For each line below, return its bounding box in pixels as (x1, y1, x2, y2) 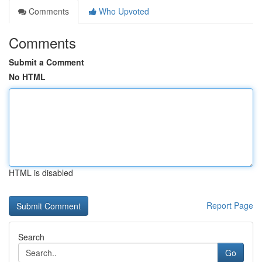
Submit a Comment (9, 56, 84, 68)
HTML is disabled (9, 167, 73, 178)
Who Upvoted (96, 5, 149, 17)
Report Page (206, 199, 253, 211)
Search (18, 231, 44, 243)
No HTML (9, 71, 46, 82)
